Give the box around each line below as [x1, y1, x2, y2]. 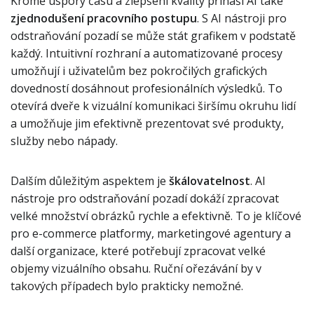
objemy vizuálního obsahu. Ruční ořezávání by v [11, 261, 261, 276]
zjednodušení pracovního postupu [11, 11, 197, 26]
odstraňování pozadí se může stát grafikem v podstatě [11, 28, 296, 43]
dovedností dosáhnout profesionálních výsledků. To [11, 81, 282, 96]
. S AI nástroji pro [197, 11, 287, 26]
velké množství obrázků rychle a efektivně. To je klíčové [11, 208, 301, 224]
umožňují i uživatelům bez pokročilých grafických [11, 63, 267, 78]
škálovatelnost [169, 173, 250, 189]
